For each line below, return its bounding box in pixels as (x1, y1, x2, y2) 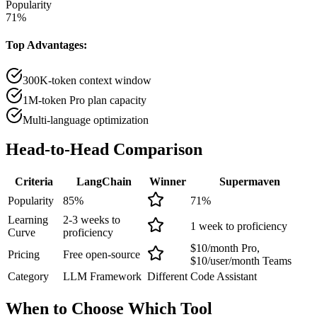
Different (147, 270, 188, 283)
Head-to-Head (6, 140, 109, 159)
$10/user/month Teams (190, 255, 292, 267)
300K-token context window (23, 74, 151, 86)
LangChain (76, 175, 132, 188)
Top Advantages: (6, 39, 87, 52)
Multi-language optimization (23, 113, 149, 126)
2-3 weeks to (63, 214, 120, 226)
